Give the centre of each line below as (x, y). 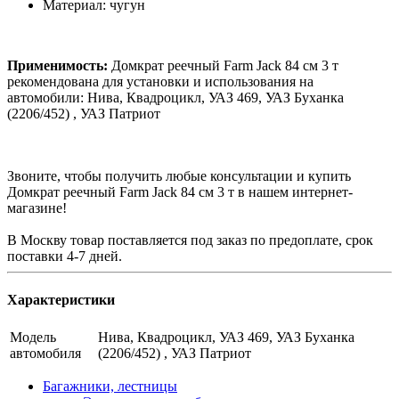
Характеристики (61, 299)
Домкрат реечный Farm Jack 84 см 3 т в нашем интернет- (180, 191)
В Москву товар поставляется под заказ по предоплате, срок (190, 240)
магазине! (37, 208)
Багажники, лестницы (110, 387)
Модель (33, 338)
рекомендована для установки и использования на (160, 81)
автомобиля (45, 354)
